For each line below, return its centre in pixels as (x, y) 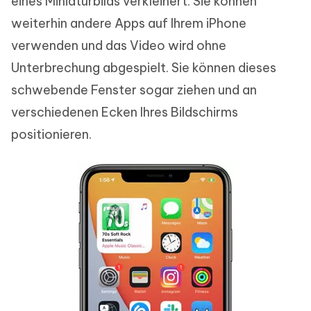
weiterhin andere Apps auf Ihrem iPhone (129, 24)
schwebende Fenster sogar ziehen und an (134, 90)
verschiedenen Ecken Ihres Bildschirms (125, 112)
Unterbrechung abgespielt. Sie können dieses (144, 68)
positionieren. (51, 135)
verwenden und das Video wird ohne (119, 46)
